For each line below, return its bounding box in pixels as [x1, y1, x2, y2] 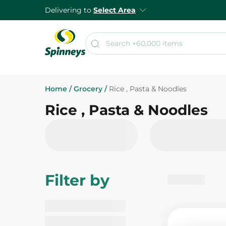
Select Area [93, 6, 136, 15]
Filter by [45, 171, 109, 190]
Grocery [74, 84, 102, 93]
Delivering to [45, 6, 93, 15]
